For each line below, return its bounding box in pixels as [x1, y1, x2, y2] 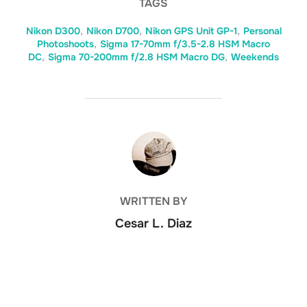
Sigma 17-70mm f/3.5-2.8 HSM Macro [100, 37, 270, 50]
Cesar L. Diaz [115, 215, 192, 231]
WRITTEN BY [119, 193, 188, 208]
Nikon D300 [25, 24, 80, 37]
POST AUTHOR [114, 131, 193, 146]
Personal [243, 24, 282, 37]
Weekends [231, 50, 279, 63]
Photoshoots [37, 37, 94, 50]
